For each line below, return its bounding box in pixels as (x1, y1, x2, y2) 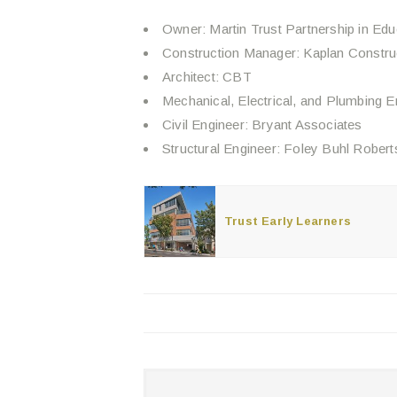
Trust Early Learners (224, 214, 351, 229)
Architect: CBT (162, 69, 252, 85)
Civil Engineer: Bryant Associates (162, 117, 362, 133)
